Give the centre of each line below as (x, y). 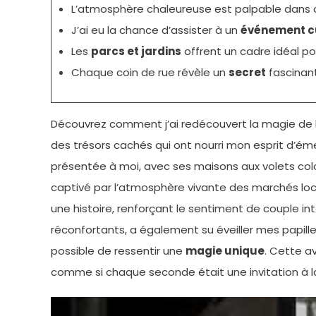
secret (247, 72)
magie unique (225, 250)
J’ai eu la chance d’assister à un (156, 30)
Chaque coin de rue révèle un (150, 72)
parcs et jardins (136, 51)
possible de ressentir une (118, 250)
